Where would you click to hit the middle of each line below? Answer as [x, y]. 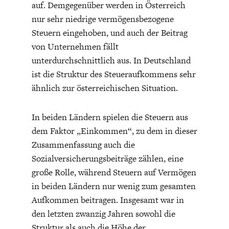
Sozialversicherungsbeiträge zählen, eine [107, 159]
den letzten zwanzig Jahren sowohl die [103, 214]
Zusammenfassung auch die [83, 145]
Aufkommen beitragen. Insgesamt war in [108, 200]
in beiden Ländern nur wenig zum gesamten [113, 186]
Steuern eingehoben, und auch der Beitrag [109, 33]
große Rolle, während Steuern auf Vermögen [114, 173]
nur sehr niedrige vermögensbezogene [102, 19]
